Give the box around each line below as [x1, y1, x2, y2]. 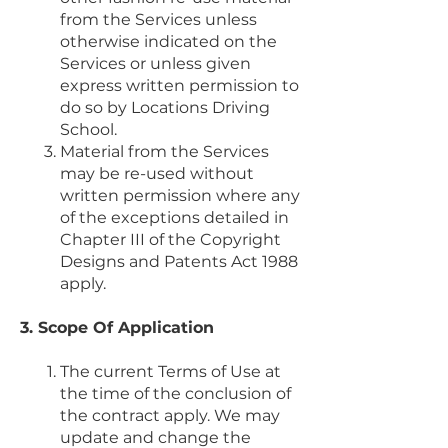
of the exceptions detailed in [60, 207, 289, 227]
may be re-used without [60, 163, 254, 183]
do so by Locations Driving [60, 97, 270, 117]
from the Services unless [60, 9, 257, 29]
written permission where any [60, 185, 300, 205]
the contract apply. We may [60, 405, 280, 425]
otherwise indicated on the [60, 31, 277, 51]
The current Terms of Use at [60, 361, 281, 381]
